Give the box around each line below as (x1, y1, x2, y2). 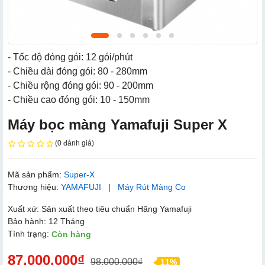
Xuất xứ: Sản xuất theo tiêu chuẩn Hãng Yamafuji (8, 203, 192, 214)
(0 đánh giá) (55, 139, 94, 147)
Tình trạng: (8, 228, 51, 238)
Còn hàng (51, 230, 91, 240)
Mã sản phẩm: (8, 169, 64, 179)
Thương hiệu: (8, 182, 61, 192)
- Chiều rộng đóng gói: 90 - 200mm (8, 80, 153, 91)
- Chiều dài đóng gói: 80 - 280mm (8, 66, 147, 76)
